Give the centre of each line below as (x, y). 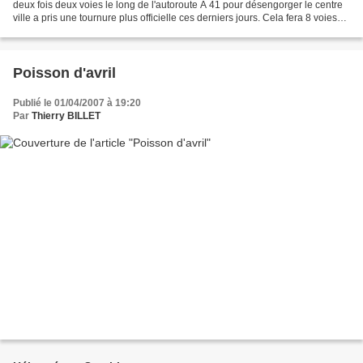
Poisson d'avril (64, 73)
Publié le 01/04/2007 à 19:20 (77, 103)
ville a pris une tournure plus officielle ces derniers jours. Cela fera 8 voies (175, 18)
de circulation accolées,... (68, 31)
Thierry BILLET (66, 116)
